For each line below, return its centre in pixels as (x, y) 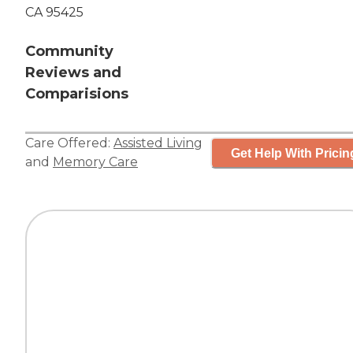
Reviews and (73, 73)
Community (69, 52)
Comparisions (77, 94)
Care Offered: (69, 143)
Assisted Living (158, 143)
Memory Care (95, 162)
